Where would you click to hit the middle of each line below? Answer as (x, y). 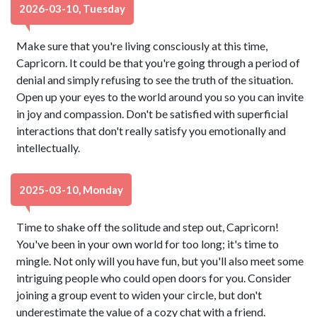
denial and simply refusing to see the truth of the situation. (155, 80)
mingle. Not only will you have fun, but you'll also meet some (160, 261)
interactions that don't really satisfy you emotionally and (151, 131)
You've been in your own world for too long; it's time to (148, 244)
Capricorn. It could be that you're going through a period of (158, 63)
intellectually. (48, 148)
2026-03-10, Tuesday (72, 8)
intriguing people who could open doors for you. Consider (154, 278)
